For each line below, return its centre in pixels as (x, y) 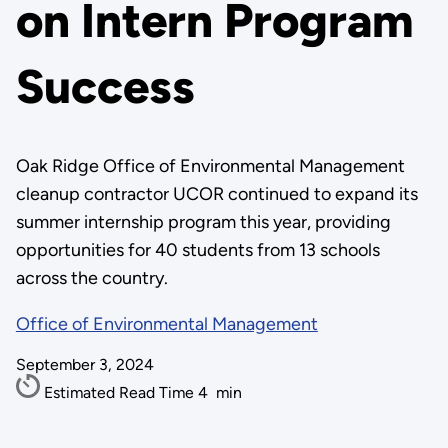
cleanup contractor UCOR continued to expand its (216, 194)
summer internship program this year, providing (203, 222)
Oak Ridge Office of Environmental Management (210, 166)
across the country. (91, 278)
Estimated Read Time (120, 392)
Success (105, 87)
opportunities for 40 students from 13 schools (197, 250)
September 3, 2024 (84, 364)
